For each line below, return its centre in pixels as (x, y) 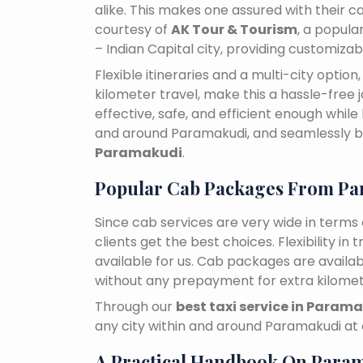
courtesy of (133, 30)
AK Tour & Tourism (234, 30)
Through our (135, 307)
